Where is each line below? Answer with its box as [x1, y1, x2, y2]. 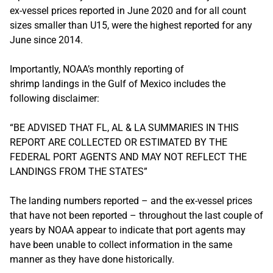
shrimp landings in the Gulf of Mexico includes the [10, 77, 225, 90]
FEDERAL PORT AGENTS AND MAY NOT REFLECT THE [10, 151, 247, 163]
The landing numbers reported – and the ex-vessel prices [10, 194, 252, 207]
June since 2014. [10, 34, 83, 46]
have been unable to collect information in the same [10, 238, 232, 250]
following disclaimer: [10, 92, 99, 104]
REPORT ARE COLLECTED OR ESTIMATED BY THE [10, 136, 227, 148]
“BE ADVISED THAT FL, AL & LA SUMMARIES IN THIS [10, 121, 239, 133]
